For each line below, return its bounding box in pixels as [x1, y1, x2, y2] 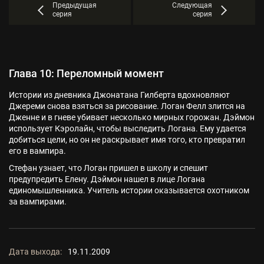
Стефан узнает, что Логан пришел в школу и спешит [9, 163, 208, 173]
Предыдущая [52, 1, 97, 9]
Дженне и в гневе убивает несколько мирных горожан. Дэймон [9, 113, 255, 122]
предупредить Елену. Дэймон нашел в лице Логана [9, 174, 205, 184]
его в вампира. [9, 146, 66, 156]
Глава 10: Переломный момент [9, 67, 164, 80]
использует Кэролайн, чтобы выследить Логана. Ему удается [9, 124, 246, 133]
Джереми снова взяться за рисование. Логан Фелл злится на [9, 101, 245, 111]
